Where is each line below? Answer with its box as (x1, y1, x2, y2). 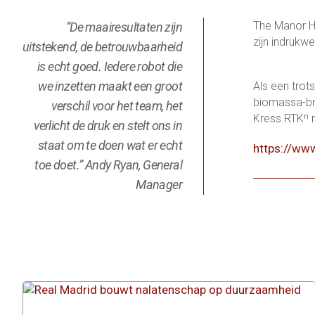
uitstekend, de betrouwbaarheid (22, 39, 182, 54)
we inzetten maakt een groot (38, 79, 182, 94)
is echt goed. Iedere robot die (37, 59, 182, 74)
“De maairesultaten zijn (65, 20, 182, 34)
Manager (136, 177, 182, 192)
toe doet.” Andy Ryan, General (34, 157, 182, 172)
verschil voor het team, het (51, 98, 182, 113)
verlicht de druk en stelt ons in (34, 118, 182, 133)
